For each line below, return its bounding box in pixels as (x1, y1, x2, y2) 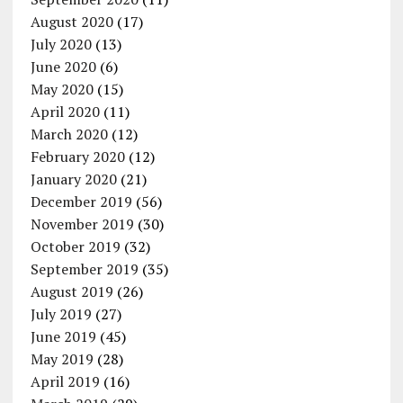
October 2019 (30, 237, 121, 256)
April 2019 (30, 372, 100, 391)
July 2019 (30, 304, 92, 324)
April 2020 (30, 102, 100, 121)
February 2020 (30, 147, 125, 166)
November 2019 (30, 214, 134, 234)
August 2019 (30, 282, 113, 301)
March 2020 (30, 124, 108, 144)
